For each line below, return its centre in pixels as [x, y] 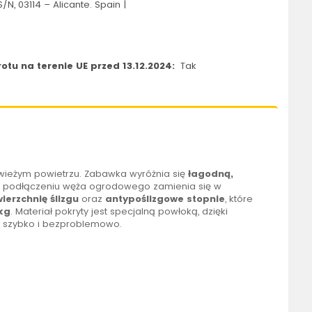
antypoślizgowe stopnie [165, 199]
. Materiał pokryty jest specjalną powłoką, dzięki [119, 212]
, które [239, 199]
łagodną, [210, 174]
